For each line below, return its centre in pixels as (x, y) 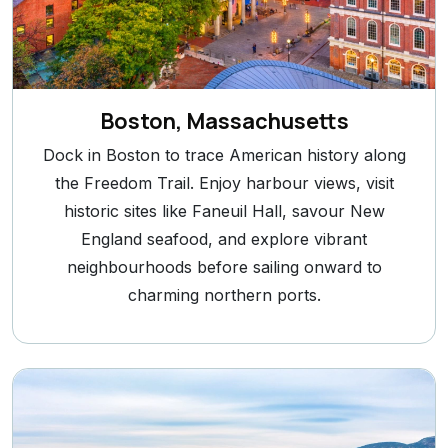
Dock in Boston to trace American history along (224, 155)
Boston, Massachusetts (224, 121)
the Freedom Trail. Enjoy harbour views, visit (224, 183)
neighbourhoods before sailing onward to (224, 267)
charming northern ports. (224, 295)
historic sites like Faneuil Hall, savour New (224, 211)
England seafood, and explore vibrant (224, 239)
